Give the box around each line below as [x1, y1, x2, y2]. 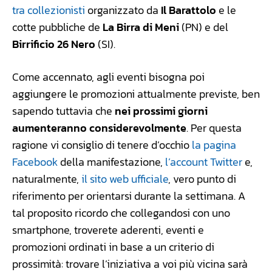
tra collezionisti [12, 2, 85, 19]
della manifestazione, [58, 154, 165, 171]
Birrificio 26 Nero [12, 36, 95, 53]
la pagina [192, 137, 236, 154]
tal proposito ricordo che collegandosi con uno [12, 205, 230, 222]
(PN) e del [179, 19, 228, 36]
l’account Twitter [165, 154, 242, 171]
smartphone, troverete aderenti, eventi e [12, 222, 204, 239]
